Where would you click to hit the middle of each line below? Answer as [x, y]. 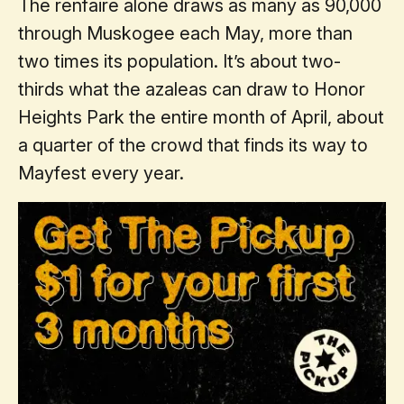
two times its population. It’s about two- [179, 61]
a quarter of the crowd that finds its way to [193, 145]
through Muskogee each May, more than [185, 33]
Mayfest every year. [101, 173]
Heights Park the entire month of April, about [201, 117]
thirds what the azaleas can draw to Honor [192, 89]
